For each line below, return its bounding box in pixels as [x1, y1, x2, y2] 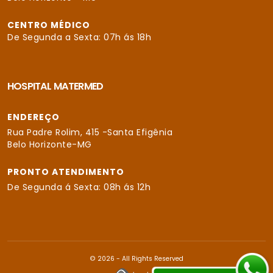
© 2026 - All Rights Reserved [90, 254, 183, 263]
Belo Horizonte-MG [7, 138, 92, 151]
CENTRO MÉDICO [7, 19, 93, 31]
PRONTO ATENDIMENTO [7, 166, 127, 178]
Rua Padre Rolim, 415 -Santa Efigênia [7, 126, 172, 138]
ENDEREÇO [7, 111, 60, 123]
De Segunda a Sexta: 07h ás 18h [7, 31, 154, 43]
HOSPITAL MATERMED [7, 79, 104, 93]
